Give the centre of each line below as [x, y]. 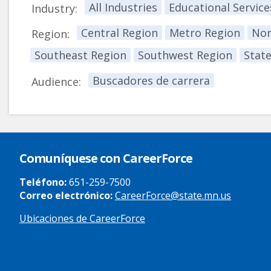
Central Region [119, 32]
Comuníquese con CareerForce [106, 158]
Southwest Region [185, 55]
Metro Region [205, 32]
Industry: [54, 9]
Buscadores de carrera [151, 80]
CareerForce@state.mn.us [173, 196]
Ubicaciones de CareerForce [82, 219]
